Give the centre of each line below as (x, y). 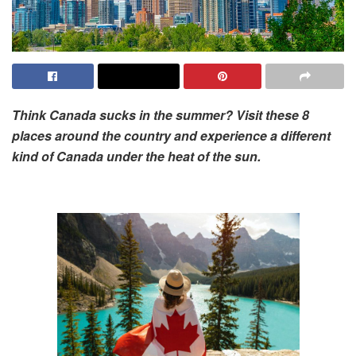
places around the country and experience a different (171, 135)
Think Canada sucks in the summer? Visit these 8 (161, 114)
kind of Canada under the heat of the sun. (136, 156)
